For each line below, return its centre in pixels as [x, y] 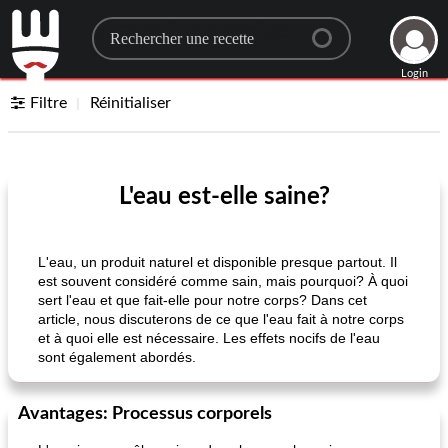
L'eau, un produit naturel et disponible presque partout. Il [217, 262]
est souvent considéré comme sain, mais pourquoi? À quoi [223, 281]
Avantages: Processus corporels [145, 414]
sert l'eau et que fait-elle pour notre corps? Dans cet [202, 300]
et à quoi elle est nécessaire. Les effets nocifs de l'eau [209, 338]
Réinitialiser [131, 103]
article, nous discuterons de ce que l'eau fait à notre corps [221, 319]
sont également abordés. [117, 357]
